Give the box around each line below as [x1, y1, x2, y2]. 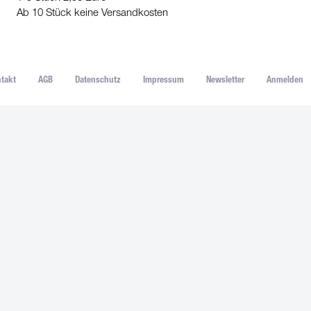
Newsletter [205, 76, 244, 86]
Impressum [142, 76, 184, 86]
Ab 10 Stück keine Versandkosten [17, 8, 168, 19]
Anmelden [266, 76, 303, 86]
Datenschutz [74, 76, 121, 86]
